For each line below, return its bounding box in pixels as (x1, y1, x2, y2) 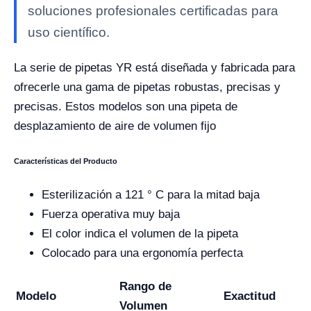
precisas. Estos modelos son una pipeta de (14, 100, 237, 114)
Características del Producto (14, 156, 117, 165)
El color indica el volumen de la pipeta (42, 227, 238, 241)
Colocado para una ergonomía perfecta (42, 246, 243, 260)
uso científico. (28, 25, 110, 40)
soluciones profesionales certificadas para (28, 3, 278, 19)
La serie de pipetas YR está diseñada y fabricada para (14, 61, 295, 75)
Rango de (119, 280, 171, 294)
